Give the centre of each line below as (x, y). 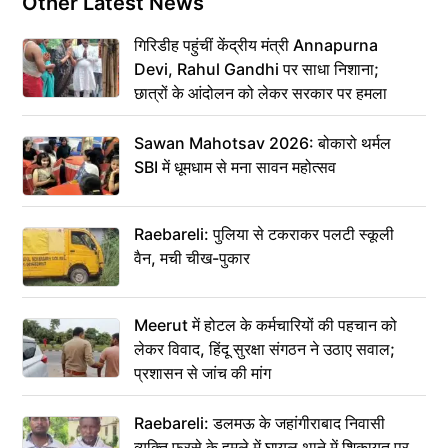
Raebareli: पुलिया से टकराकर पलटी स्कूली (264, 233)
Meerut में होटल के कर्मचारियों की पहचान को (265, 324)
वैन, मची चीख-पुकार (192, 257)
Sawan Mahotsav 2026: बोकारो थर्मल (262, 142)
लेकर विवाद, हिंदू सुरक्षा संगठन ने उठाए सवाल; (264, 348)
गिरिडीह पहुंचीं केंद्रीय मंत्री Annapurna (256, 44)
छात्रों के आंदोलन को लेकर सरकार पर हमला (260, 92)
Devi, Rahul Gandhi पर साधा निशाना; (256, 68)
